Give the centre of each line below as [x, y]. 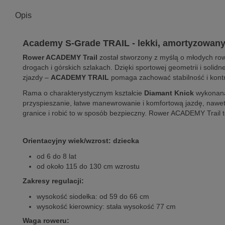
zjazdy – [37, 77]
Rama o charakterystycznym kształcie [83, 93]
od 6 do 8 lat [57, 156]
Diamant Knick [169, 93]
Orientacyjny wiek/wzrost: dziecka [81, 141]
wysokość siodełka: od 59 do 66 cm [93, 196]
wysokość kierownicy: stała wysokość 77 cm [106, 206]
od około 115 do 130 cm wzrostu [88, 166]
